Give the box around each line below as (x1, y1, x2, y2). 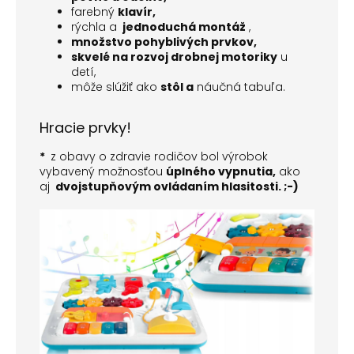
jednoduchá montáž (120, 19, 246, 36)
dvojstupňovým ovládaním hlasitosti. (53, 179, 281, 195)
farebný (71, 4, 115, 21)
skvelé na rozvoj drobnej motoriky (71, 49, 277, 66)
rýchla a (71, 19, 117, 36)
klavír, (118, 4, 156, 21)
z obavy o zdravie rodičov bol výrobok (51, 149, 268, 165)
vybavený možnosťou (40, 164, 163, 180)
